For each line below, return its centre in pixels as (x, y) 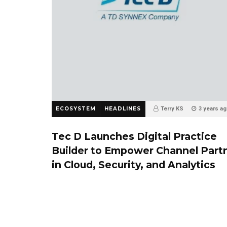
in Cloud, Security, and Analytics (134, 165)
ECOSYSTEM (76, 109)
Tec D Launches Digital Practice (134, 136)
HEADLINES (123, 109)
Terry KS (172, 109)
